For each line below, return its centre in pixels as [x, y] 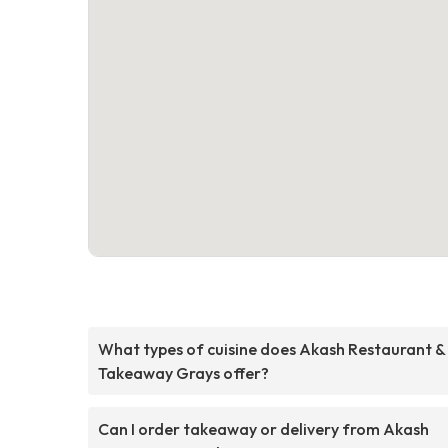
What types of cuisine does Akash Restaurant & [272, 348]
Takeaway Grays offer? [183, 372]
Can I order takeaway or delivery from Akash [263, 428]
